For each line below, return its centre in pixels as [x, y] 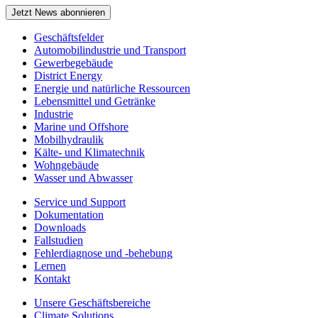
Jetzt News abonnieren [58, 12]
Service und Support [80, 202]
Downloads [60, 227]
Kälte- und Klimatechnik [89, 152]
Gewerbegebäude [73, 63]
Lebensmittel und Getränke [95, 101]
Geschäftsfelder [69, 37]
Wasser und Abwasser [83, 178]
